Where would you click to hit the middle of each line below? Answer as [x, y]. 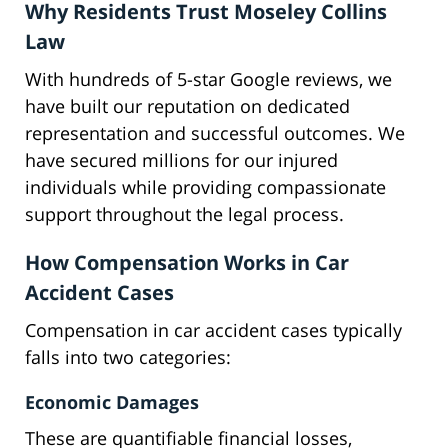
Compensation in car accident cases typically [213, 330]
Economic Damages [112, 402]
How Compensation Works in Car [187, 263]
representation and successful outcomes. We [215, 133]
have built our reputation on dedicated [187, 106]
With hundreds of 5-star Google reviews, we [208, 79]
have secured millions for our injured [181, 160]
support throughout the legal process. [184, 214]
